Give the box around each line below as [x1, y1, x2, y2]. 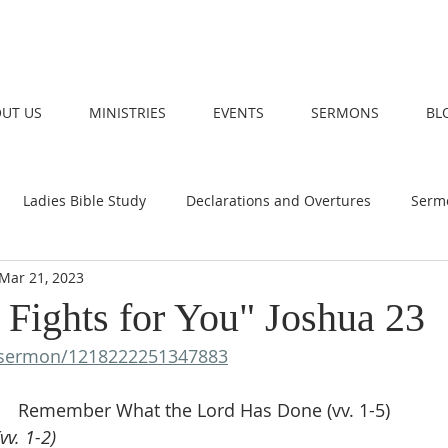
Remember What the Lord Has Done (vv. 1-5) [18, 398, 390, 422]
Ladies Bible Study [23, 190, 146, 210]
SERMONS [310, 103, 379, 122]
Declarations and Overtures [186, 190, 371, 210]
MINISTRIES [88, 103, 166, 122]
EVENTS [212, 103, 264, 122]
